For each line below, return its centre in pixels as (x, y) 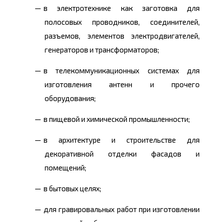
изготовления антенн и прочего (122, 84)
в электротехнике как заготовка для (122, 8)
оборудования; (70, 98)
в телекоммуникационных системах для (122, 71)
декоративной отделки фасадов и (122, 154)
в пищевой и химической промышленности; (117, 119)
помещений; (65, 168)
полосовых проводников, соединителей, (122, 22)
